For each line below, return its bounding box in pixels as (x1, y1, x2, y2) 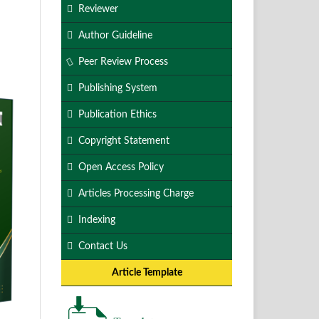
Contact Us (78, 241, 127, 251)
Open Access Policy (78, 162, 164, 172)
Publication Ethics (78, 109, 157, 120)
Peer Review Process (78, 56, 168, 67)
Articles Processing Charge (78, 188, 194, 199)
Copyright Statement (78, 135, 169, 146)
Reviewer (78, 4, 118, 14)
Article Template (111, 267, 182, 278)
